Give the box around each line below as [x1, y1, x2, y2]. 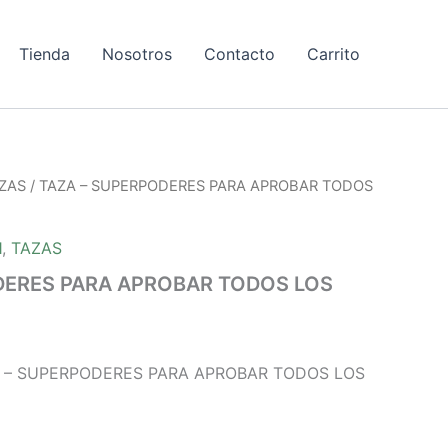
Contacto [204, 43, 275, 64]
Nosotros [102, 43, 172, 64]
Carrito [307, 43, 360, 64]
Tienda [19, 43, 70, 64]
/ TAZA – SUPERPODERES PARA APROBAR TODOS [26, 176, 373, 195]
